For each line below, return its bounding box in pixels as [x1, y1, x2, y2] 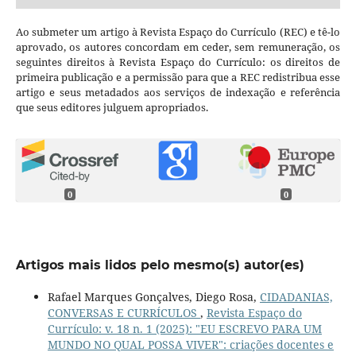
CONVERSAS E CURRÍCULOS [47, 304, 200, 320]
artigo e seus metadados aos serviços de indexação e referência [15, 84, 341, 99]
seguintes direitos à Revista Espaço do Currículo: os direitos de [15, 54, 341, 69]
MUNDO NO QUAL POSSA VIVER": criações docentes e [47, 336, 334, 352]
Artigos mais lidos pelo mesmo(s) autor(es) [15, 257, 304, 273]
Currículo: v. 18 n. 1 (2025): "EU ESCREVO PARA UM [47, 320, 322, 336]
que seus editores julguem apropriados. [15, 99, 208, 114]
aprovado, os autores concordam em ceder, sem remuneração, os [15, 39, 341, 54]
